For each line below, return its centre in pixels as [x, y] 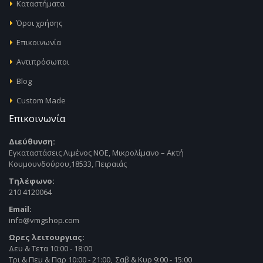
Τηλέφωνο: [32, 181]
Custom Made [41, 101]
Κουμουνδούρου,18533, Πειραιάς [68, 164]
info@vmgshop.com [44, 220]
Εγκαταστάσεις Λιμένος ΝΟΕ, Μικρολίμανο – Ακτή [96, 153]
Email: [20, 209]
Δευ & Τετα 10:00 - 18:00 [50, 249]
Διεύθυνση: [32, 142]
